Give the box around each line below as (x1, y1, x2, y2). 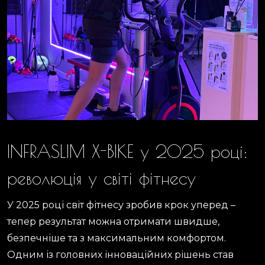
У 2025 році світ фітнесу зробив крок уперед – (7, 199, 235, 211)
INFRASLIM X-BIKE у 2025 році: (7, 140, 248, 161)
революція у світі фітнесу (7, 167, 196, 188)
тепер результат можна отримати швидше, (7, 215, 219, 227)
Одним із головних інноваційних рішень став (7, 248, 234, 260)
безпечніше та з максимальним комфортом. (7, 232, 226, 244)
